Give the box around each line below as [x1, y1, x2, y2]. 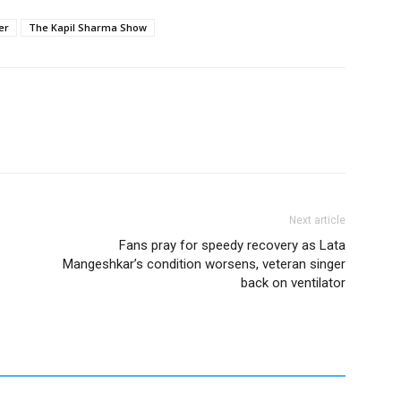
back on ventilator [241, 275, 346, 291]
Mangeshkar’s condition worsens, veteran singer [63, 256, 346, 272]
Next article [289, 214, 346, 226]
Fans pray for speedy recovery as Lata [119, 237, 346, 253]
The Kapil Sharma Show [29, 21, 147, 34]
